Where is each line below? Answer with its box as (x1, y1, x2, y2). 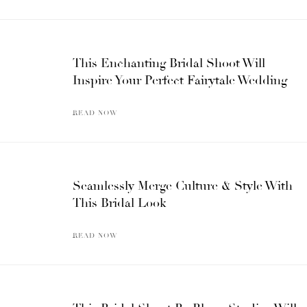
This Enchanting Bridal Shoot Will (73, 55, 265, 71)
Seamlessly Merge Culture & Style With (73, 177, 293, 193)
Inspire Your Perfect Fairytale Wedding (73, 72, 287, 88)
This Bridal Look (73, 195, 167, 210)
